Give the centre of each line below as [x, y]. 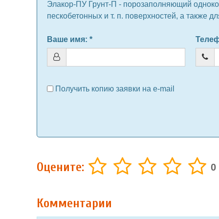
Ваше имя [66, 39]
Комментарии [74, 203]
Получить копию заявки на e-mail [115, 89]
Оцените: [60, 167]
